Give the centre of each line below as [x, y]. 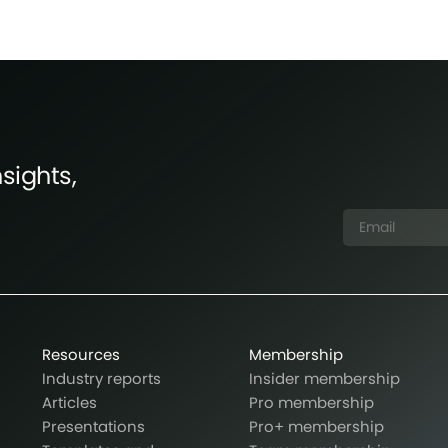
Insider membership [324, 379]
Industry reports [101, 379]
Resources [81, 355]
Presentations [93, 427]
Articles [69, 403]
